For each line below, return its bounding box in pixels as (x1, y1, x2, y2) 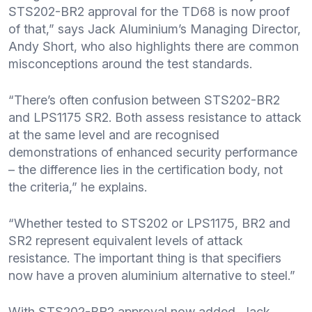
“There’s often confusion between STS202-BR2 (8, 93, 280, 108)
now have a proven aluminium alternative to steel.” (8, 268, 295, 283)
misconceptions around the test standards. (8, 56, 252, 72)
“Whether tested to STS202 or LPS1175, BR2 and (8, 216, 290, 231)
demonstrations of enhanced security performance (8, 145, 297, 160)
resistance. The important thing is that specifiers (8, 251, 281, 266)
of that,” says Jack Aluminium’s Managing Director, (8, 22, 301, 37)
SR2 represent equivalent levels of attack (8, 233, 243, 249)
